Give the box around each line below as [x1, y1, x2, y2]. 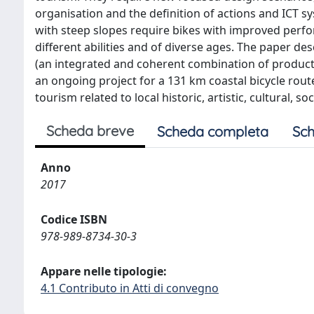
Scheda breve [46, 122, 134, 139]
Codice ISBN [41, 212, 107, 227]
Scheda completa [157, 123, 268, 140]
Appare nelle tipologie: [41, 264, 167, 279]
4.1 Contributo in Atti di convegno [41, 280, 219, 296]
